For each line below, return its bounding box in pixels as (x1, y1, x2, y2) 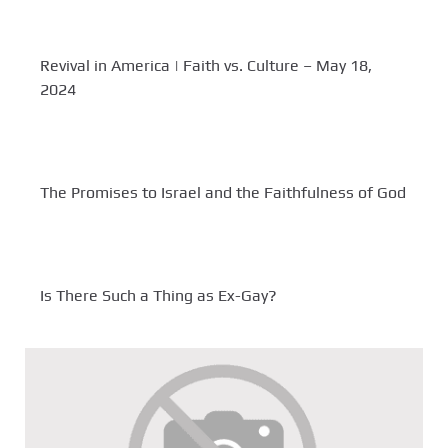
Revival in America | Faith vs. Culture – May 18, (40, 56, 372, 76)
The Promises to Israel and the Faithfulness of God (40, 183, 406, 203)
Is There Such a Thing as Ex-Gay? (40, 286, 277, 306)
